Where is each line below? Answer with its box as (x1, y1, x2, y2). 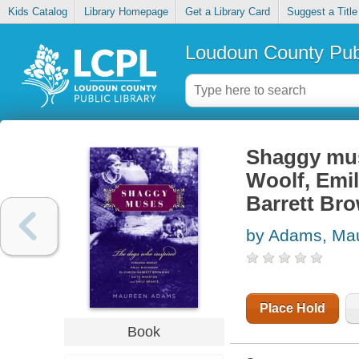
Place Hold (259, 301, 325, 316)
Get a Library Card (184, 6, 270, 18)
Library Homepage (83, 6, 168, 18)
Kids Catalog (7, 6, 67, 18)
